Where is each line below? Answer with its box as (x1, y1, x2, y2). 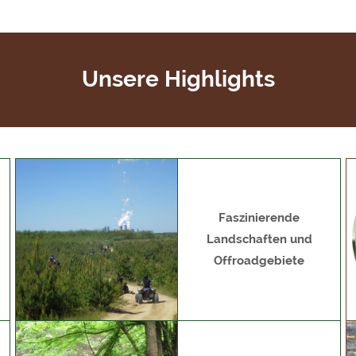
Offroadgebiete (214, 253, 305, 269)
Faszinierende (219, 211, 300, 226)
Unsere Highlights (81, 66, 275, 93)
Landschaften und (206, 232, 312, 247)
